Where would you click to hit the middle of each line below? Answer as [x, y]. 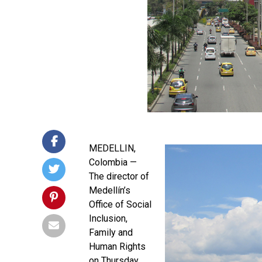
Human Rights [117, 247]
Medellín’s [110, 190]
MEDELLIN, [112, 148]
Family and [111, 232]
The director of [119, 176]
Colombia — [113, 162]
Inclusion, [108, 218]
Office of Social [120, 204]
